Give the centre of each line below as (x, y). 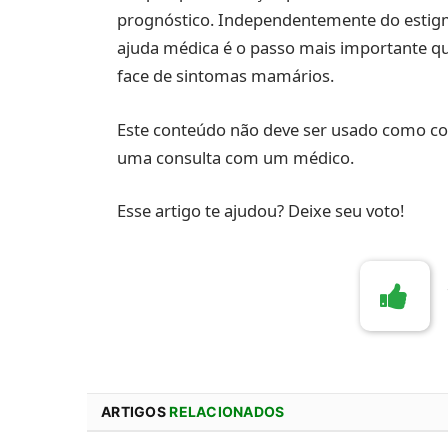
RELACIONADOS (227, 412)
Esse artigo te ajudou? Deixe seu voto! (261, 211)
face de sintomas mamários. (226, 76)
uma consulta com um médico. (236, 157)
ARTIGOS (135, 412)
